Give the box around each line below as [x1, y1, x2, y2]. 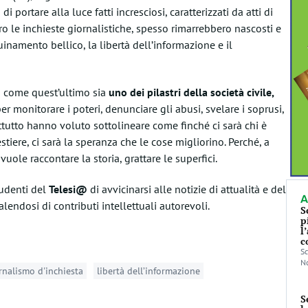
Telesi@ [48, 182, 87, 196]
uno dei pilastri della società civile [108, 85, 272, 99]
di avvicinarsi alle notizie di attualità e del [87, 182, 286, 196]
